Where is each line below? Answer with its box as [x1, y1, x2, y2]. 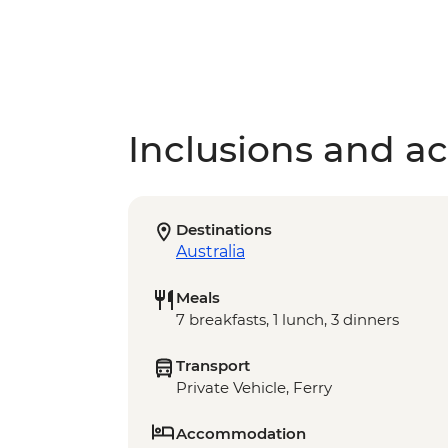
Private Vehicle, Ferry [176, 378, 332, 398]
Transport [176, 356, 250, 376]
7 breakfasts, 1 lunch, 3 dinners [176, 310, 399, 330]
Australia [176, 242, 245, 262]
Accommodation [176, 424, 306, 444]
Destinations [176, 220, 272, 240]
